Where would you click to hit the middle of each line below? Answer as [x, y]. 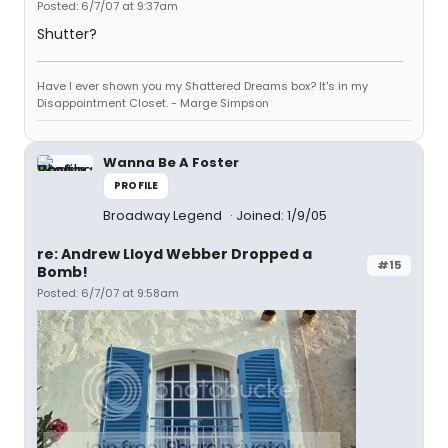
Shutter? [67, 34]
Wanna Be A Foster [171, 162]
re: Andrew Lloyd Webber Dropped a [174, 254]
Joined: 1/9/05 [281, 215]
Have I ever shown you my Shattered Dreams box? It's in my [202, 86]
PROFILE [136, 185]
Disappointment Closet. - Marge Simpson [153, 103]
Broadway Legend [164, 215]
